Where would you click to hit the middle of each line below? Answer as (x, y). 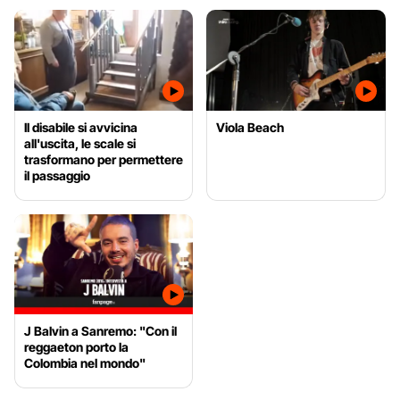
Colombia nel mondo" (85, 363)
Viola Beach (250, 127)
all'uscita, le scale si (80, 143)
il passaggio (57, 175)
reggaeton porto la (76, 347)
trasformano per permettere (104, 159)
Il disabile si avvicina (81, 127)
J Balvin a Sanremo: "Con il (100, 331)
